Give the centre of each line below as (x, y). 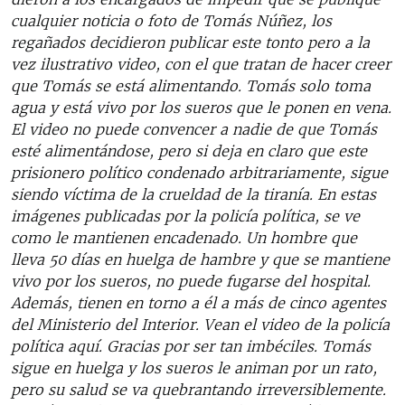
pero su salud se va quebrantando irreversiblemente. (198, 389)
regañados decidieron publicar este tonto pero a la (190, 42)
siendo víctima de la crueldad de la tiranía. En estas (193, 194)
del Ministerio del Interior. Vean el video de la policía (200, 324)
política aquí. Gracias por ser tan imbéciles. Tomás (191, 346)
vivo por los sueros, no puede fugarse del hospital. (191, 281)
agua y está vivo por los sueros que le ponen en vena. (201, 107)
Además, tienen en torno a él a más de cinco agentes (198, 302)
